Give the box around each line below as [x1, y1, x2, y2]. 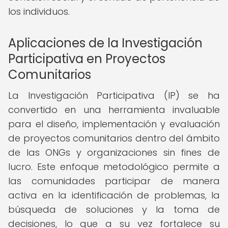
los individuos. [8, 5, 70, 18]
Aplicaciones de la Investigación [8, 35, 203, 51]
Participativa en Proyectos [8, 50, 165, 67]
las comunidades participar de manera [8, 175, 220, 187]
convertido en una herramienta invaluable [8, 103, 220, 116]
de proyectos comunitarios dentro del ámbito [8, 132, 220, 145]
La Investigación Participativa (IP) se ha [8, 89, 220, 102]
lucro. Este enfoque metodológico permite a [8, 160, 220, 173]
